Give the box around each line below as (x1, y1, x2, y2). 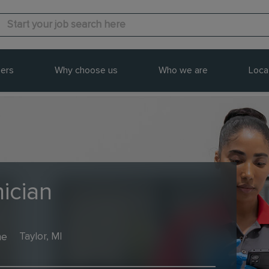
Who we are (158, 65, 208, 75)
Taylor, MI (19, 232, 62, 242)
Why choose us (54, 65, 118, 75)
